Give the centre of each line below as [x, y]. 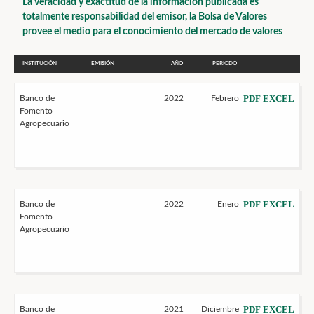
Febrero [225, 98]
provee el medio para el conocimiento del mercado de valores [152, 32]
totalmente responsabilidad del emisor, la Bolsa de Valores [145, 17]
